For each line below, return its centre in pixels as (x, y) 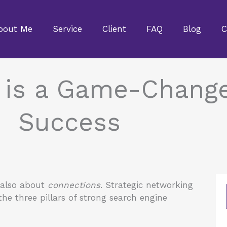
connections (74, 185)
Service (67, 29)
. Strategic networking (147, 185)
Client (114, 29)
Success (69, 122)
